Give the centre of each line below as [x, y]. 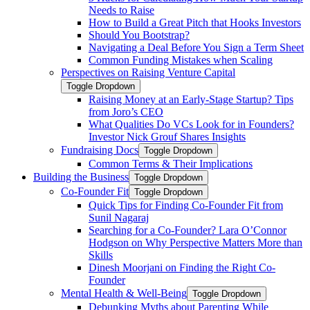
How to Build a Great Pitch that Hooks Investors [195, 22]
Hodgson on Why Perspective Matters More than [195, 243]
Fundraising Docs [100, 150]
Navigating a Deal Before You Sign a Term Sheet [196, 47]
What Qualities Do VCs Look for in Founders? [191, 124]
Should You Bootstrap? [139, 35]
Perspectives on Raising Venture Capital [148, 72]
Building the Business [81, 177]
